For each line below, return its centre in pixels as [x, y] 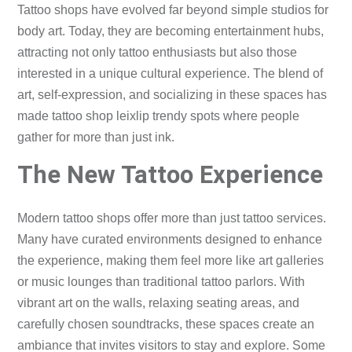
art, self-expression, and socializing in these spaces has [172, 95]
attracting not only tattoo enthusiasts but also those [158, 53]
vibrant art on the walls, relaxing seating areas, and [159, 302]
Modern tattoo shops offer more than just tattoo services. [172, 218]
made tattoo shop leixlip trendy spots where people [159, 116]
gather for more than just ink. [96, 137]
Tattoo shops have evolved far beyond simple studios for [173, 10]
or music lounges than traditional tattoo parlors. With [161, 281]
